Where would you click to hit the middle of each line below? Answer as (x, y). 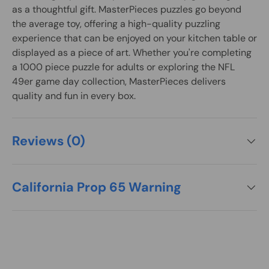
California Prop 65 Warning (97, 187)
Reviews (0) (49, 141)
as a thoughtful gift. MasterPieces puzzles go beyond (127, 9)
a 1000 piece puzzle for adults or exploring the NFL (123, 67)
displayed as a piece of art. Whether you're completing (132, 52)
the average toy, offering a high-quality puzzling (116, 23)
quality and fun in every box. (74, 95)
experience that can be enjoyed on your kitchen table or (134, 38)
